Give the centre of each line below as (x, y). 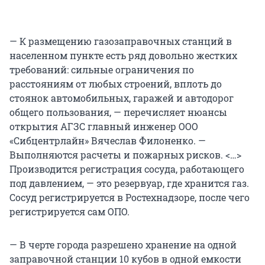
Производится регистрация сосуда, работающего (127, 169)
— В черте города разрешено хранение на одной (123, 244)
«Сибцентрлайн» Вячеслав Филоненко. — (108, 140)
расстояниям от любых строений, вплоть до (116, 83)
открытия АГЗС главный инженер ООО (104, 126)
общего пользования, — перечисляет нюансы (118, 112)
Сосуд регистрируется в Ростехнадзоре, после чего (130, 197)
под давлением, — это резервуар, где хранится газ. (129, 183)
